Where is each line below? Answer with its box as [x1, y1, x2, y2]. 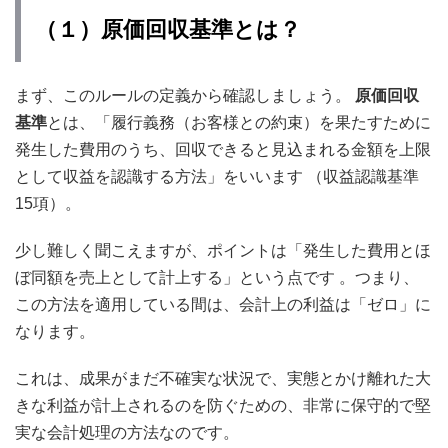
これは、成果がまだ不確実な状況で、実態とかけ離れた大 [15, 370, 431, 387]
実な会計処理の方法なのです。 [15, 424, 239, 441]
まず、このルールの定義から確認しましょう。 [15, 87, 355, 104]
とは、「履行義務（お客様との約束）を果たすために [47, 114, 431, 131]
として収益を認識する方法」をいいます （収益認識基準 [15, 168, 419, 185]
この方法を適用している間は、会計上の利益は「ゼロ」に [15, 296, 431, 313]
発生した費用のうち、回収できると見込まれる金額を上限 [15, 141, 431, 158]
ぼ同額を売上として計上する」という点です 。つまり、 [15, 269, 419, 286]
